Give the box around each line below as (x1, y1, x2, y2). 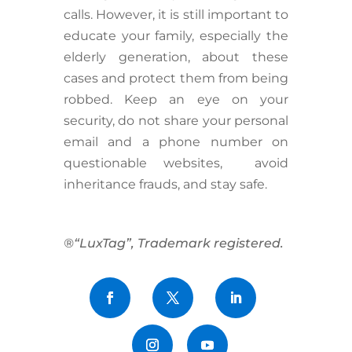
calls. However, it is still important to (63, 7, 289, 23)
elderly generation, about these (63, 49, 289, 65)
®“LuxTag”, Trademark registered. (63, 236, 284, 251)
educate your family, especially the (63, 28, 289, 44)
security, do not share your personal (63, 113, 289, 129)
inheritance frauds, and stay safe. (63, 177, 270, 192)
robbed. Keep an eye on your (63, 92, 289, 108)
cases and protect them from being (63, 71, 289, 86)
